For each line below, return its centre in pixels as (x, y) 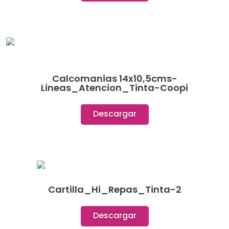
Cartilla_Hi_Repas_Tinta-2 (114, 189)
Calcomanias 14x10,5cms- (114, 79)
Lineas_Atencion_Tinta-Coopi (114, 88)
